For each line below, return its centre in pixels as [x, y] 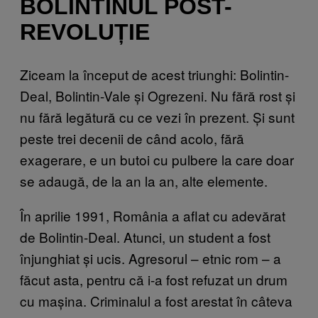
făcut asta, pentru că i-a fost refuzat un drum [154, 279]
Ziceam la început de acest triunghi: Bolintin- [154, 74]
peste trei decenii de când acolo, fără [132, 138]
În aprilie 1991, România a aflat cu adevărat [153, 215]
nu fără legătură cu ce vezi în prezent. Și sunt [157, 116]
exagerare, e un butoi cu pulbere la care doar [157, 159]
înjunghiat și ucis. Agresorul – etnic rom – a [150, 258]
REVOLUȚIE [85, 32]
